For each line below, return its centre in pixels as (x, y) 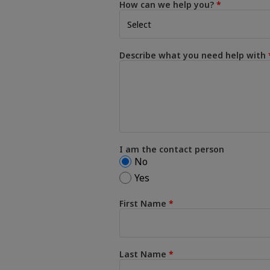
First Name (143, 203)
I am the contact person (172, 149)
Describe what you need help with (193, 55)
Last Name (143, 254)
